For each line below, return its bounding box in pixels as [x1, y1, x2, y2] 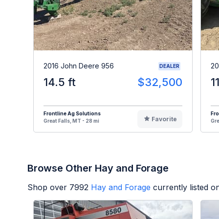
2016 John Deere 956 [44, 62, 114, 70]
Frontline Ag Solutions [44, 110, 101, 116]
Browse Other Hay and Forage [27, 162, 169, 174]
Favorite [151, 115, 177, 123]
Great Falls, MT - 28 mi [44, 117, 99, 124]
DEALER [159, 63, 179, 69]
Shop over [27, 182, 69, 192]
